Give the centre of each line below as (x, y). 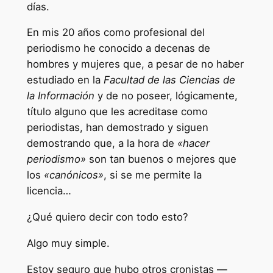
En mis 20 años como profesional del (115, 33)
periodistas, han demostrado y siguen (117, 128)
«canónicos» (73, 175)
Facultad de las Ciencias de (169, 80)
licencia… (49, 191)
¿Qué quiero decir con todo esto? (107, 217)
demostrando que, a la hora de (102, 144)
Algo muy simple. (68, 243)
